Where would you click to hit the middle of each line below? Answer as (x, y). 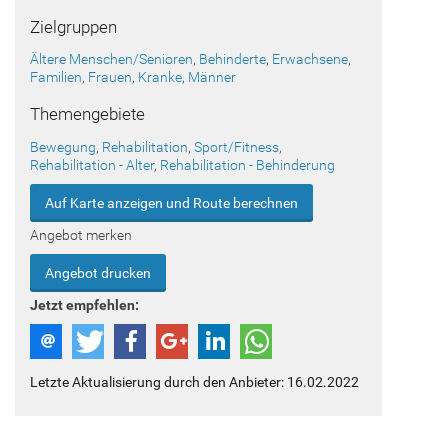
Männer (212, 77)
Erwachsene (310, 59)
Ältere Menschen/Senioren (111, 59)
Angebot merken (81, 234)
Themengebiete (87, 113)
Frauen (110, 77)
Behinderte (232, 59)
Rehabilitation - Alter (92, 164)
